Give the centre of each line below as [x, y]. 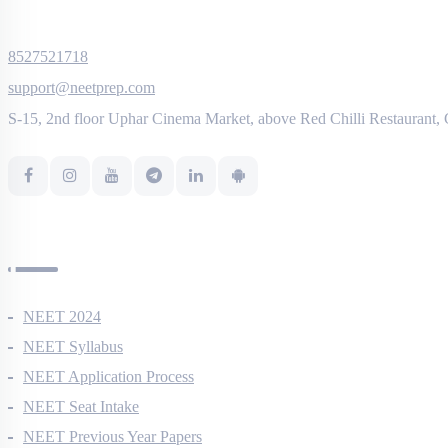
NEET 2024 [62, 342]
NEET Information [106, 259]
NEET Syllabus [73, 372]
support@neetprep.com [81, 113]
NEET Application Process [108, 402]
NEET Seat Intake [81, 432]
